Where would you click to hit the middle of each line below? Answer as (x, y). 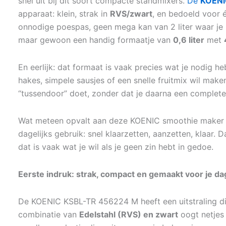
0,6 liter (189, 40)
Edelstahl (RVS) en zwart (129, 214)
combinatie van (49, 214)
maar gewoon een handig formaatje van (96, 40)
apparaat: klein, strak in (64, 14)
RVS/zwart (131, 14)
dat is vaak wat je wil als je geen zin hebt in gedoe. (116, 147)
